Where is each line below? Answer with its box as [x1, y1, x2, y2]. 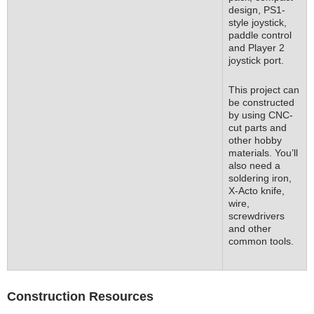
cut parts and [228, 122, 287, 133]
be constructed [228, 97, 294, 108]
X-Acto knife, [228, 185, 285, 196]
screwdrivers [228, 210, 285, 221]
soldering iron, [228, 172, 292, 184]
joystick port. [228, 55, 284, 66]
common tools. [228, 235, 294, 247]
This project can [228, 84, 299, 95]
